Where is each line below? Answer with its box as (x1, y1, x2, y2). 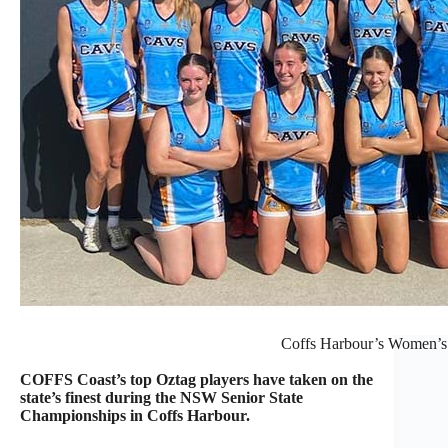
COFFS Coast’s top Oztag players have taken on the (20, 370, 373, 388)
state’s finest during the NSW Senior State (20, 388, 303, 406)
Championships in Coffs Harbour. (20, 406, 250, 424)
